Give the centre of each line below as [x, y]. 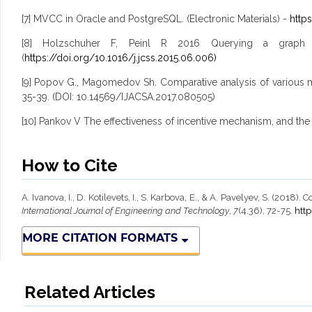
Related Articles [90, 292]
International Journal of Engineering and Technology [125, 211]
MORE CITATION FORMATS [100, 238]
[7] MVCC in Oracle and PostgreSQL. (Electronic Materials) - [155, 19]
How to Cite [69, 166]
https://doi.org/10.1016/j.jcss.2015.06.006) [120, 58]
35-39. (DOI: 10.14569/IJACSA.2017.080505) [118, 97]
